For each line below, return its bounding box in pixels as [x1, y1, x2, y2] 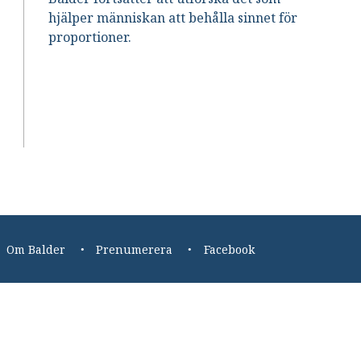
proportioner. [48, 27, 132, 46]
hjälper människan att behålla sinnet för [48, 8, 298, 27]
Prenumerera [96, 242, 173, 258]
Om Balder [6, 242, 65, 258]
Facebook [204, 242, 255, 258]
